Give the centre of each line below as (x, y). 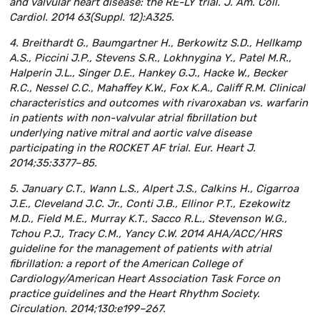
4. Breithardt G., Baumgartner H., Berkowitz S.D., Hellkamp (155, 42)
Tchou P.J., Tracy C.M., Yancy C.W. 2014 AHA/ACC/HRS (145, 233)
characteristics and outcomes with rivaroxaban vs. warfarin (159, 102)
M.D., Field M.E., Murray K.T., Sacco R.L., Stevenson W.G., (148, 218)
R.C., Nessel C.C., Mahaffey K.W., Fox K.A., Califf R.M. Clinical (157, 87)
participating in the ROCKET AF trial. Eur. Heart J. (132, 147)
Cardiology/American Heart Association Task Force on (145, 278)
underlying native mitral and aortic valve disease (130, 132)
